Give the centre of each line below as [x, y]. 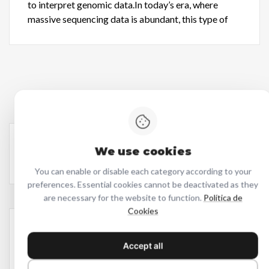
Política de [223, 197]
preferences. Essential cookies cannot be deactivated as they [143, 184]
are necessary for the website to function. [123, 197]
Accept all [143, 245]
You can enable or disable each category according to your [143, 171]
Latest [53, 239]
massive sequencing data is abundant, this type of [128, 19]
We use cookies [143, 151]
